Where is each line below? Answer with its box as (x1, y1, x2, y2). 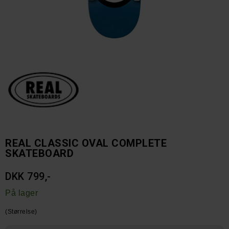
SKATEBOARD (5, 147, 74, 159)
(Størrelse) (5, 208, 37, 215)
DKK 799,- (5, 170, 51, 182)
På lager (5, 189, 38, 197)
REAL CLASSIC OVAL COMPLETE (5, 137, 167, 149)
